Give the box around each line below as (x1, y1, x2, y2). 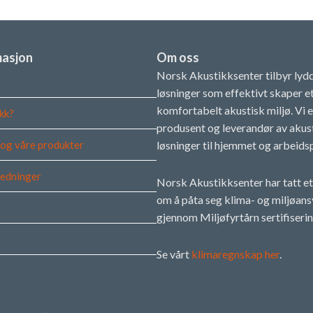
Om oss (156, 50, 199, 66)
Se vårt (156, 247, 191, 261)
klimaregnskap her (191, 247, 279, 261)
